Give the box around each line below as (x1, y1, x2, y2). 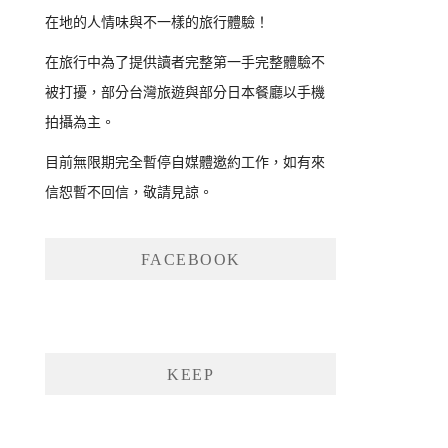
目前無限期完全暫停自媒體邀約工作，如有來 (45, 155, 326, 171)
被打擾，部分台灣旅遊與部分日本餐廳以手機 (45, 85, 326, 101)
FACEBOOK (140, 251, 241, 269)
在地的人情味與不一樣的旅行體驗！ (45, 15, 270, 31)
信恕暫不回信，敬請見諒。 (45, 185, 214, 201)
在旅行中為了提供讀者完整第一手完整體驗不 (45, 55, 326, 71)
